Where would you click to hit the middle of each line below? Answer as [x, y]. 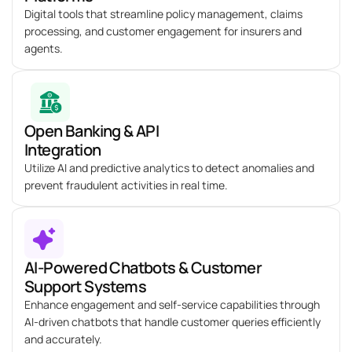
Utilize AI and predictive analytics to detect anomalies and [169, 168]
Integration [63, 150]
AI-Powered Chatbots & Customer [143, 268]
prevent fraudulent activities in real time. [126, 185]
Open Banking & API [92, 131]
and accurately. [63, 339]
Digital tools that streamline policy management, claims [163, 14]
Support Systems [85, 287]
